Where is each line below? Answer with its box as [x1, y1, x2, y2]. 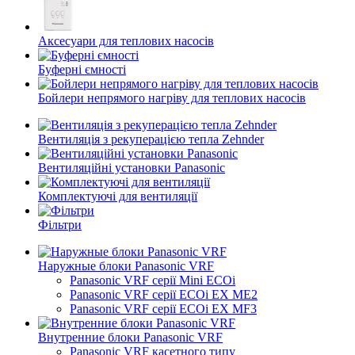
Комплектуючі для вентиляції [38, 189, 197, 203]
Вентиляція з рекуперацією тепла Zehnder [38, 132, 264, 146]
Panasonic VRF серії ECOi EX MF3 [70, 302, 257, 315]
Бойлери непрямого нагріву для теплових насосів [38, 91, 306, 105]
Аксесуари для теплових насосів [38, 34, 214, 48]
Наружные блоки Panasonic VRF [38, 259, 214, 273]
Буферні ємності [38, 63, 126, 76]
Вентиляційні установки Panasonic [38, 161, 225, 174]
